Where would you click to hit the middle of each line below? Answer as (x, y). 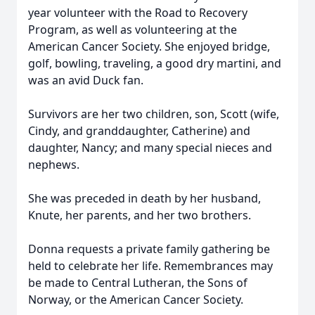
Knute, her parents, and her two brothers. (140, 215)
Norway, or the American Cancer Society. (136, 300)
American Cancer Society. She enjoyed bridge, (149, 46)
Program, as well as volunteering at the (133, 30)
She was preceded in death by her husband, (144, 198)
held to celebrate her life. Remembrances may (150, 266)
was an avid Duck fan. (86, 80)
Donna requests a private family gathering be (149, 249)
